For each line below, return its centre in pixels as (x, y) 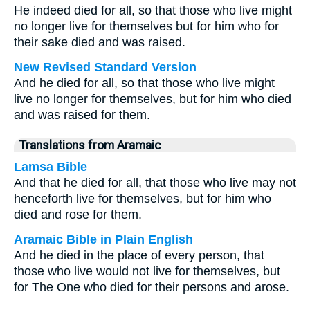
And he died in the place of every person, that (139, 255)
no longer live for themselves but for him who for (146, 26)
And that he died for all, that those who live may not (155, 183)
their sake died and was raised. (100, 42)
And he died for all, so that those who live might (144, 83)
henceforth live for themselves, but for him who (143, 199)
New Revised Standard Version (105, 67)
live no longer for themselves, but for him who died (153, 99)
